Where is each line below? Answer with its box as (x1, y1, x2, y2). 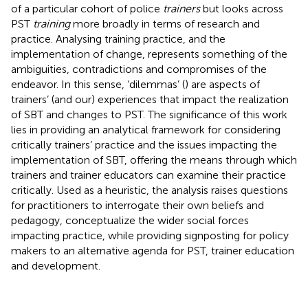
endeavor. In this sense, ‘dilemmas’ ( (11, 77, 185, 91)
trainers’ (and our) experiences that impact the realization (11, 92, 289, 106)
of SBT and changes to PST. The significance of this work (11, 107, 287, 121)
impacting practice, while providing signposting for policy (11, 228, 289, 242)
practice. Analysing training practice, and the (11, 32, 225, 45)
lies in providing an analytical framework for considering (11, 122, 280, 136)
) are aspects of (185, 77, 260, 91)
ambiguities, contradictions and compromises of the (11, 62, 267, 76)
